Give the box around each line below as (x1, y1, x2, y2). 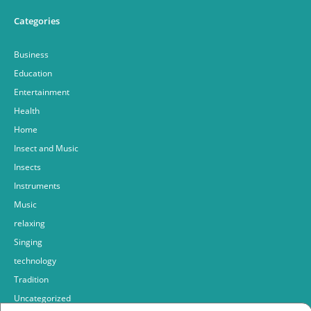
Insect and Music (14, 142, 78, 154)
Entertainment (14, 85, 69, 98)
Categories (14, 14, 60, 27)
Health (14, 104, 40, 117)
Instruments (14, 179, 60, 192)
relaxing (14, 217, 45, 229)
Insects (14, 160, 41, 173)
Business (14, 48, 49, 60)
